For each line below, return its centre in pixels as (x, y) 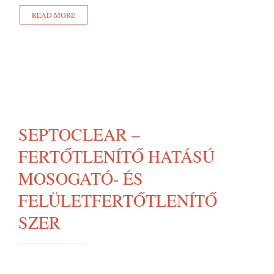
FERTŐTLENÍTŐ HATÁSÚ (117, 156)
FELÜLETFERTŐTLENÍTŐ (118, 200)
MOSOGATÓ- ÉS (81, 178)
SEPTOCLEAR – (79, 134)
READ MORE (54, 15)
